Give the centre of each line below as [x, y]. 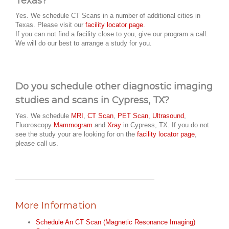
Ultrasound [168, 116]
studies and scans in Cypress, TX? [92, 100]
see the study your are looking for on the [76, 134]
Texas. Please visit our [50, 25]
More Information [56, 205]
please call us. [37, 143]
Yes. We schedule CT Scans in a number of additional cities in [108, 16]
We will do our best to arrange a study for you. [84, 43]
